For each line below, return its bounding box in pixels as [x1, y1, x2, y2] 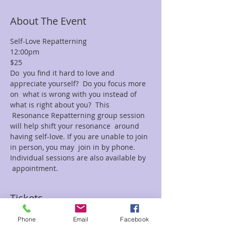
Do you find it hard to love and [10, 68, 117, 78]
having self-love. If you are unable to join [10, 132, 150, 141]
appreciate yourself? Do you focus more [10, 79, 148, 88]
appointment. [10, 163, 58, 173]
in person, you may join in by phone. [10, 142, 139, 152]
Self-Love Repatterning [10, 36, 87, 46]
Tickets [10, 191, 43, 205]
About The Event [10, 14, 86, 28]
